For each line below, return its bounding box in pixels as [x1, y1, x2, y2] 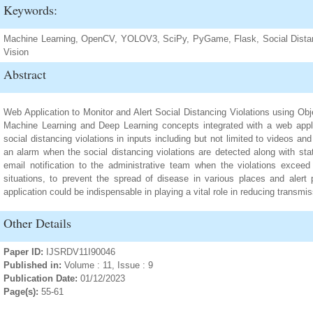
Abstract [3, 66, 46, 82]
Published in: [3, 260, 64, 270]
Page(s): [3, 286, 38, 297]
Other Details [3, 214, 71, 231]
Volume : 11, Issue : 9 [64, 260, 153, 270]
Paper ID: [3, 247, 46, 257]
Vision [3, 47, 29, 57]
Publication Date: [3, 273, 78, 284]
